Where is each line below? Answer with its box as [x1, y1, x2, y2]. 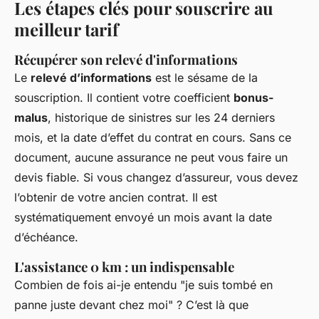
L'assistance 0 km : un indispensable [14, 257, 234, 276]
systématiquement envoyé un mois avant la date [14, 209, 272, 224]
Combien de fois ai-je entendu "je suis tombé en [14, 277, 273, 292]
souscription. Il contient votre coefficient [14, 90, 234, 105]
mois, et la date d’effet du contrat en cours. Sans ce [14, 130, 291, 145]
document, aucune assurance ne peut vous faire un [14, 150, 288, 164]
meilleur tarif [14, 17, 118, 41]
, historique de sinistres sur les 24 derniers [48, 110, 275, 125]
